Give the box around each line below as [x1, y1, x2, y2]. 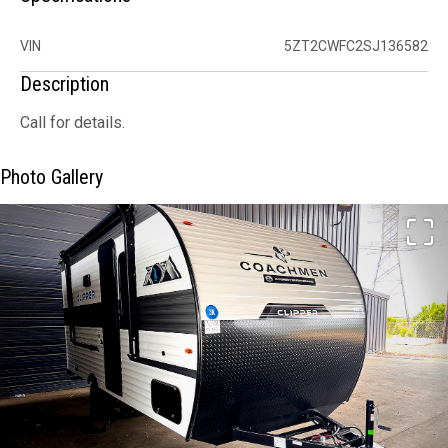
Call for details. [20, 113, 125, 133]
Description [20, 72, 109, 97]
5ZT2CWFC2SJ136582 [284, 38, 428, 55]
